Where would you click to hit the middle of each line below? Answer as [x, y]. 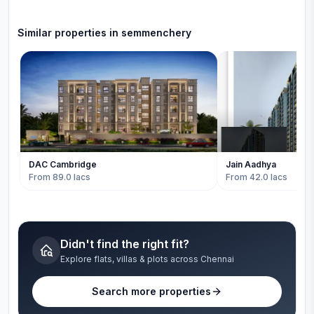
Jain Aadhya [251, 164]
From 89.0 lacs [60, 177]
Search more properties [151, 291]
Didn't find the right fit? [125, 244]
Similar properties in [69, 33]
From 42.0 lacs [256, 177]
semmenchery [156, 33]
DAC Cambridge [63, 164]
